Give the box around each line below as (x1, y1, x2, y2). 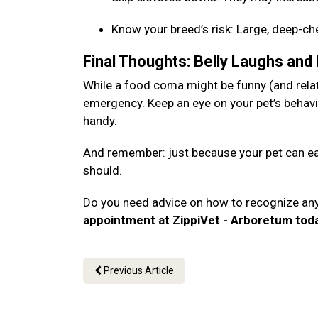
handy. (83, 114, 120, 128)
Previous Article (102, 265, 174, 276)
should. (83, 163, 125, 177)
